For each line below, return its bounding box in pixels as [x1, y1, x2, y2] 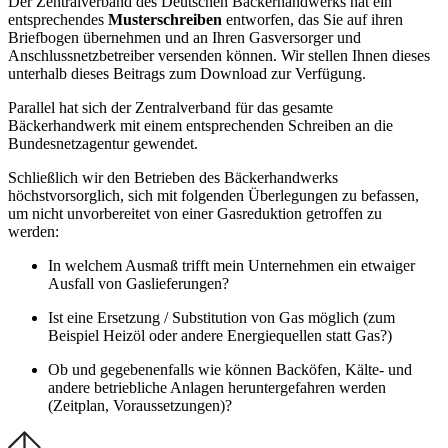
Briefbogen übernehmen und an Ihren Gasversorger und [8, 28, 361, 46]
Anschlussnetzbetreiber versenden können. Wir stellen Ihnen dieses [8, 46, 430, 64]
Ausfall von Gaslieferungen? [48, 274, 233, 292]
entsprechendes [8, 10, 108, 28]
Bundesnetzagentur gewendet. [8, 134, 202, 152]
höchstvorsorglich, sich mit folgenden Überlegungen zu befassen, [8, 186, 419, 204]
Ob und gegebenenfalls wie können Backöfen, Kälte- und [48, 360, 412, 378]
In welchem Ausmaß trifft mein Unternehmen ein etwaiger [48, 256, 415, 274]
